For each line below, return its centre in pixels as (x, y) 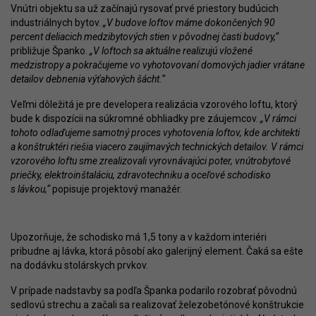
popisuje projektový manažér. (116, 189)
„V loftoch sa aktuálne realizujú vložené (170, 51)
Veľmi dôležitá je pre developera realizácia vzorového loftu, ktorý (154, 105)
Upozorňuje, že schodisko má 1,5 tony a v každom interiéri (139, 237)
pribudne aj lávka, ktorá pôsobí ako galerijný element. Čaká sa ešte (157, 251)
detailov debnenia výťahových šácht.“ (88, 79)
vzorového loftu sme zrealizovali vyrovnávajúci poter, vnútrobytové (151, 161)
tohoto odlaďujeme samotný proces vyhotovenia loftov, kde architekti (155, 133)
